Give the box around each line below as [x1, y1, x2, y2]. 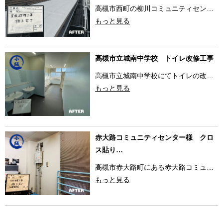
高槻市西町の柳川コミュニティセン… [95, 4, 214, 13]
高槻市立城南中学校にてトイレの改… [95, 71, 214, 80]
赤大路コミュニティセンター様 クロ [95, 133, 214, 141]
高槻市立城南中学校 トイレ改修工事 [95, 54, 214, 62]
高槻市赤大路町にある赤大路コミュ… [95, 163, 214, 171]
